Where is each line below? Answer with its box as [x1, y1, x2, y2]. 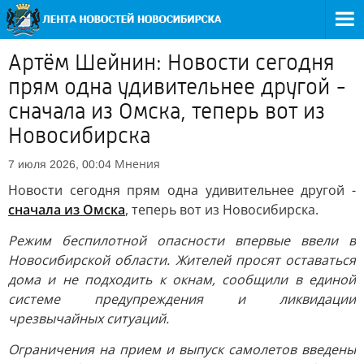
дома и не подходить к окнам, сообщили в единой [8, 271, 356, 288]
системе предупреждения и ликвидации [8, 290, 356, 308]
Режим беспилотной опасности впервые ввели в [8, 232, 356, 249]
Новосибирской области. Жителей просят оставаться [8, 251, 356, 269]
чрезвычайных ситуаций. [8, 310, 169, 327]
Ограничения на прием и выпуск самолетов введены [8, 340, 356, 358]
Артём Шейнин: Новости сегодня [8, 50, 335, 76]
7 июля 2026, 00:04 [8, 158, 111, 171]
